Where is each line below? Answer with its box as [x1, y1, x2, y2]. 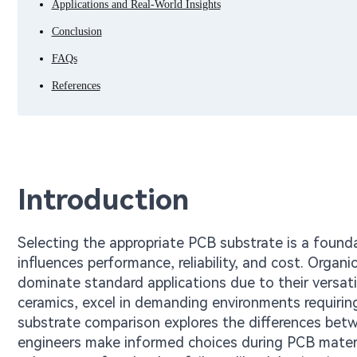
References [51, 80, 100, 92]
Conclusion [51, 25, 102, 37]
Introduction [18, 183, 189, 217]
